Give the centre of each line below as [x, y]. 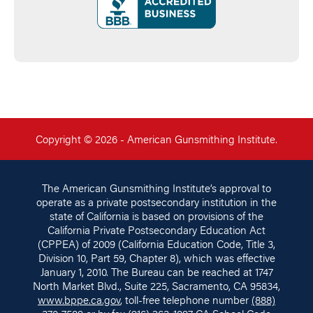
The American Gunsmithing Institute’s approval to [156, 188]
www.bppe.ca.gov [79, 300]
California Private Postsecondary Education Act [156, 230]
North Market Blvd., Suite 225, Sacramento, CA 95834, [156, 286]
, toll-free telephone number [186, 300]
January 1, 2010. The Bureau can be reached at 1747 [156, 272]
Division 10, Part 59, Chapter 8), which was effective [156, 258]
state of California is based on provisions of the [156, 216]
